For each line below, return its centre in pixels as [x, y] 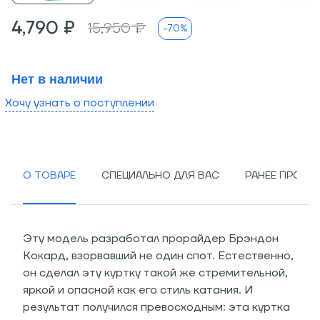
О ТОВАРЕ [49, 175]
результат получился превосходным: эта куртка [156, 307]
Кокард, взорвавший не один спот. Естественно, [158, 256]
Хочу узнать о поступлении [80, 103]
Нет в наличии [57, 79]
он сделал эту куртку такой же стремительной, [155, 273]
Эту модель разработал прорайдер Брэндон [151, 239]
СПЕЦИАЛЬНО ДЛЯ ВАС [160, 175]
